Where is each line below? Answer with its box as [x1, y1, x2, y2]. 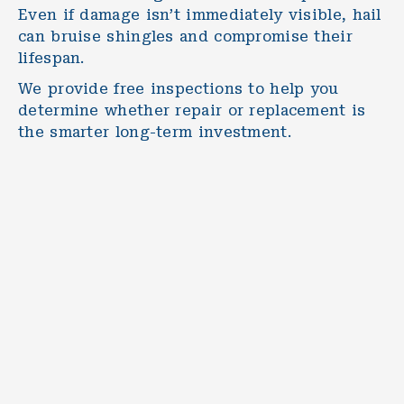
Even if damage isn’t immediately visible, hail [18, 5, 381, 23]
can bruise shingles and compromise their [18, 27, 353, 45]
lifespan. [18, 49, 85, 67]
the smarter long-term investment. [18, 123, 291, 141]
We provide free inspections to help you [18, 79, 339, 97]
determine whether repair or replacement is [18, 101, 366, 119]
